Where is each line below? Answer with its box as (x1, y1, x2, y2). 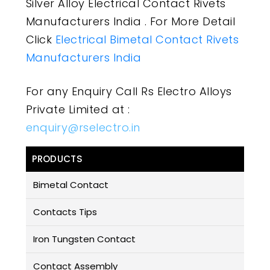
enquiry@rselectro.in (25, 120, 140, 136)
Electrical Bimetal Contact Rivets (55, 32, 239, 48)
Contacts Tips (33, 206, 97, 219)
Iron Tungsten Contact (33, 233, 136, 246)
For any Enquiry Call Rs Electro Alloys (25, 84, 232, 99)
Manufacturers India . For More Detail (25, 14, 236, 30)
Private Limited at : (25, 102, 130, 118)
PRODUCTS (31, 152, 83, 166)
